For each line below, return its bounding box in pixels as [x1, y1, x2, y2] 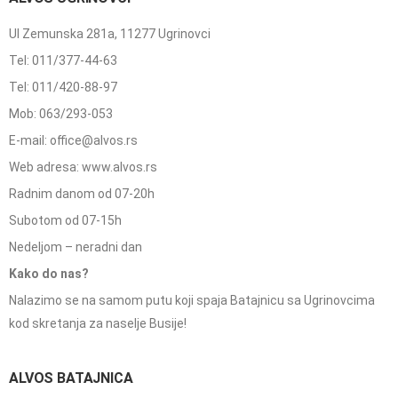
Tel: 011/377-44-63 [9, 53, 117, 68]
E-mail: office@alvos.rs [9, 133, 138, 148]
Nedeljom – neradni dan [9, 240, 142, 255]
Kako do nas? [9, 267, 89, 282]
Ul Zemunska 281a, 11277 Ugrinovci [9, 27, 211, 42]
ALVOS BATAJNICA [9, 370, 133, 387]
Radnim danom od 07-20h [9, 187, 155, 202]
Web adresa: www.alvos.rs [9, 160, 157, 175]
